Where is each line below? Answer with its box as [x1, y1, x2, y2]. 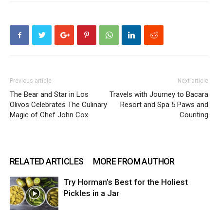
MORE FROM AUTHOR [93, 156, 175, 167]
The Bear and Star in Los [10, 90, 89, 99]
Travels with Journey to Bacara [109, 90, 208, 99]
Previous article [10, 77, 52, 85]
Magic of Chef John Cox [10, 110, 88, 120]
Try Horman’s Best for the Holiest [63, 177, 188, 187]
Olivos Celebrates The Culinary [10, 100, 107, 109]
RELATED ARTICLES [10, 156, 84, 167]
